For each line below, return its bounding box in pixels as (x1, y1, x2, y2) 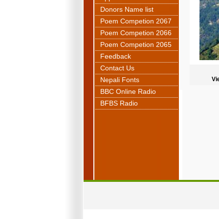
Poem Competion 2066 (100, 29, 172, 37)
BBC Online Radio (100, 88, 156, 95)
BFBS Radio (100, 99, 138, 107)
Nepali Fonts (100, 76, 139, 84)
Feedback (100, 52, 131, 60)
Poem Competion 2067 (100, 17, 172, 25)
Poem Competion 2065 (100, 41, 172, 48)
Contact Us (100, 64, 134, 72)
